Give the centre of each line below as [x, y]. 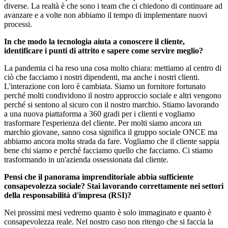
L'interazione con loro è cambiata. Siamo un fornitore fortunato [105, 87]
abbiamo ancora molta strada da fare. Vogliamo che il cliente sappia [112, 141]
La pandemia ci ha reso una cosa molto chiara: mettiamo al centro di [113, 68]
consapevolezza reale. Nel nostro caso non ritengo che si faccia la [109, 222]
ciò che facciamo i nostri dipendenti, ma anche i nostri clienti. [102, 77]
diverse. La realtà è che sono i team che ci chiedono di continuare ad [113, 6]
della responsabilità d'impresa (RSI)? [68, 195]
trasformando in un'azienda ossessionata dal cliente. [86, 160]
